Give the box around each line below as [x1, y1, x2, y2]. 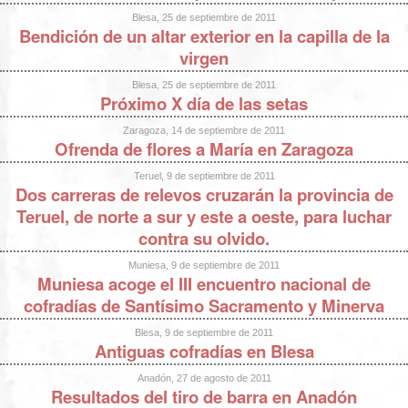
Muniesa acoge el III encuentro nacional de [37, 270, 371, 296]
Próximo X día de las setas [100, 90, 308, 116]
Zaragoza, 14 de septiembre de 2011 [123, 124, 285, 136]
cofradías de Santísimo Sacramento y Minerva [24, 292, 384, 318]
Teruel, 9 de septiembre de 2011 [133, 169, 275, 181]
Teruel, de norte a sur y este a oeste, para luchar [16, 203, 392, 229]
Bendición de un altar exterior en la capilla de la [18, 23, 390, 48]
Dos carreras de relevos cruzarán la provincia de [15, 181, 393, 207]
